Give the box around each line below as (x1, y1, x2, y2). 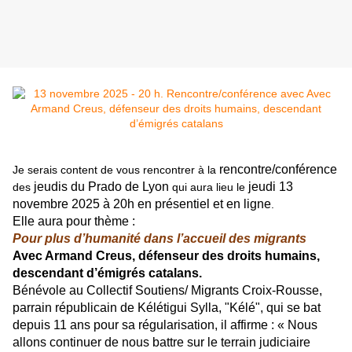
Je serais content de (13, 163, 116, 177)
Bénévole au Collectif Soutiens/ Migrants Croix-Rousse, (13, 284, 322, 298)
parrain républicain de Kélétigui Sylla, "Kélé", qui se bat (13, 301, 321, 315)
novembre (13, 197, 68, 211)
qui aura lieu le (172, 181, 248, 194)
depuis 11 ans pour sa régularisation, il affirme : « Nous (13, 318, 317, 332)
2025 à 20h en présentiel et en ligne (71, 197, 271, 211)
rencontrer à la (140, 163, 219, 177)
